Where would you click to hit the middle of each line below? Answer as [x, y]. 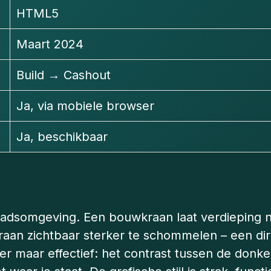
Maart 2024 [50, 44]
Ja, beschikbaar [62, 137]
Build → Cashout [64, 75]
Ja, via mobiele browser [85, 106]
